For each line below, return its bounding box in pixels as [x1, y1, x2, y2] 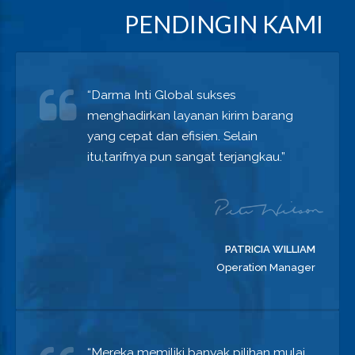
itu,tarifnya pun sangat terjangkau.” [87, 149, 285, 164]
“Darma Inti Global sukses [87, 87, 236, 102]
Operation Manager [216, 261, 315, 273]
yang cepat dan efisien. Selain [87, 128, 258, 143]
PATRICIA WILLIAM [225, 243, 315, 255]
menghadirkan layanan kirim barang [87, 108, 293, 123]
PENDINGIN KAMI [124, 10, 323, 38]
